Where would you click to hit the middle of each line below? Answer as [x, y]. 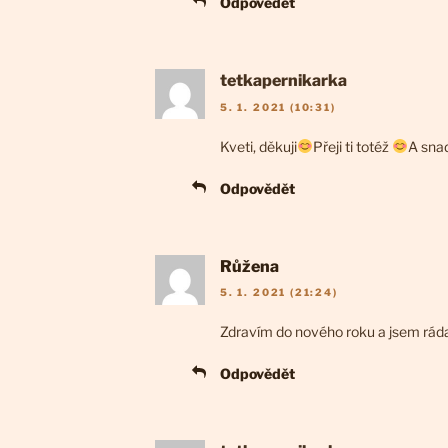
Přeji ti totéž [352, 146]
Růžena [249, 266]
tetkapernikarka [283, 81]
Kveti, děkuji [258, 146]
